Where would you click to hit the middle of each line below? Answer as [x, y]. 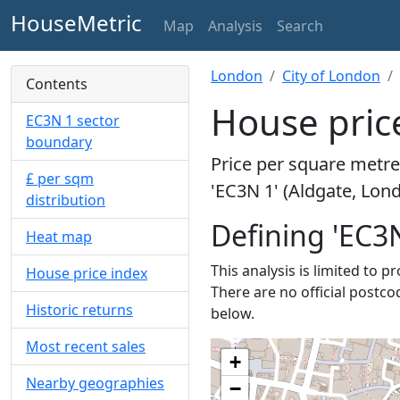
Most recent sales [86, 346]
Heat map [59, 237]
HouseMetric [76, 23]
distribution [66, 200]
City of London [331, 76]
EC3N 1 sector [73, 121]
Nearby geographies [95, 383]
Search [300, 25]
